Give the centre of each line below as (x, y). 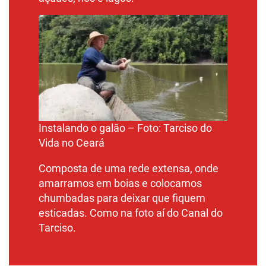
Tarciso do (188, 129)
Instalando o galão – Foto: (101, 129)
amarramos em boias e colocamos (120, 183)
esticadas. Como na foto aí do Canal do (131, 213)
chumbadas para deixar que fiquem (122, 198)
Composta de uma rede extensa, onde (129, 168)
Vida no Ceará (72, 143)
